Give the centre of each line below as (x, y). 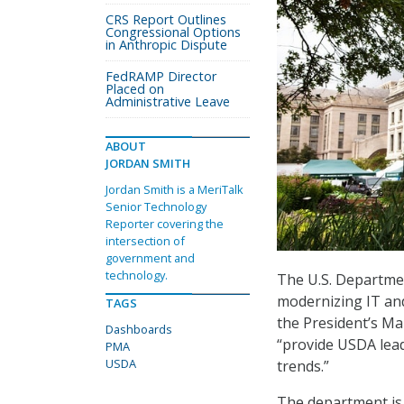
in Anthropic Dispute (166, 45)
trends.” (303, 367)
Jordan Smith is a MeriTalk (174, 189)
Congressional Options (173, 32)
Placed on (135, 89)
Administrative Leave (168, 101)
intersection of (145, 241)
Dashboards (139, 329)
